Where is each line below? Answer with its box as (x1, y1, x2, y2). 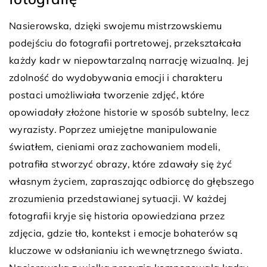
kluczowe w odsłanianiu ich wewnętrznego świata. (9, 244, 243, 256)
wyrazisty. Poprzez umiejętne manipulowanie (9, 123, 218, 135)
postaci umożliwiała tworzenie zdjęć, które (9, 88, 205, 101)
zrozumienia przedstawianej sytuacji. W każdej (9, 192, 227, 204)
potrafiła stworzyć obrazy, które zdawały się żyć (9, 157, 232, 170)
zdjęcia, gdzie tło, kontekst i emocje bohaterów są (9, 226, 238, 239)
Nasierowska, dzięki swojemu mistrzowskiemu (9, 19, 222, 32)
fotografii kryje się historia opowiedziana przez (9, 209, 225, 222)
